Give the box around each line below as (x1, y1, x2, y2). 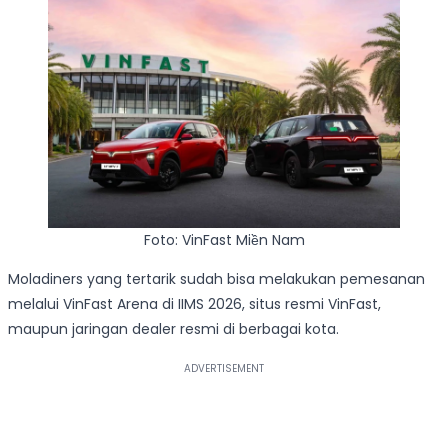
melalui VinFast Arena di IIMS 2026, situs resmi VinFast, (8, 293, 381, 314)
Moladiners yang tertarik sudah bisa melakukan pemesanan (8, 268, 425, 289)
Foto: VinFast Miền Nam (143, 229, 305, 250)
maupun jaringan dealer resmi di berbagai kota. (8, 318, 339, 339)
